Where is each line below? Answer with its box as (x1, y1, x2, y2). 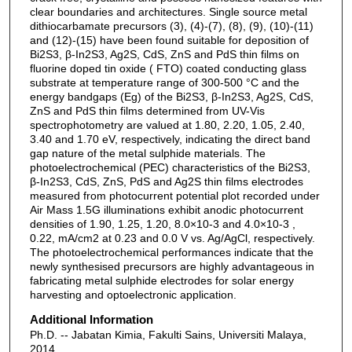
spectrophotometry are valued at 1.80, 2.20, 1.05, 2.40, (29, 118, 305, 131)
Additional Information (29, 313, 153, 327)
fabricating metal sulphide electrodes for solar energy (29, 273, 294, 287)
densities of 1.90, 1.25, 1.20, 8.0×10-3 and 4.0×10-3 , (29, 217, 295, 230)
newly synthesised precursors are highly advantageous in (29, 259, 314, 273)
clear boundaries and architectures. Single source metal (29, 5, 307, 18)
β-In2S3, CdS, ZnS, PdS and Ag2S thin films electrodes (29, 174, 303, 188)
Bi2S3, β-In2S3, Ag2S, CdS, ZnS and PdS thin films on (29, 47, 299, 60)
